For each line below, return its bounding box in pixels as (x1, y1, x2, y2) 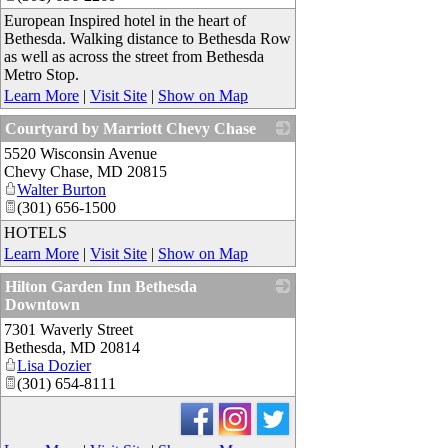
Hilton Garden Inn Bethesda (5, 277, 197, 295)
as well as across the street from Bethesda (4, 47, 264, 65)
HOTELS (4, 223, 67, 241)
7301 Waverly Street (4, 320, 133, 338)
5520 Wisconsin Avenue (4, 144, 157, 162)
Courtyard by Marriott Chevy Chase (5, 119, 256, 137)
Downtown (5, 295, 80, 313)
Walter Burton (17, 180, 106, 198)
